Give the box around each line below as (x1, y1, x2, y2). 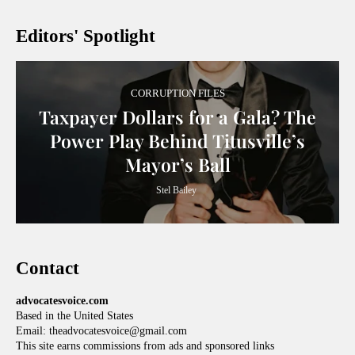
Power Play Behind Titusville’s (50, 128, 305, 153)
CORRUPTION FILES (130, 86, 225, 99)
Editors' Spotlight (16, 26, 155, 46)
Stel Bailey (155, 184, 197, 196)
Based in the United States (16, 310, 133, 322)
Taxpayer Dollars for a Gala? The (39, 104, 316, 129)
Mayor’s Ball (124, 151, 231, 177)
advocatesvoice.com (16, 295, 109, 307)
